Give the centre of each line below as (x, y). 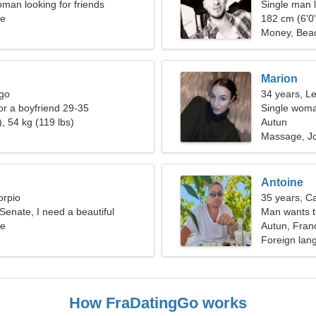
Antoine (282, 182)
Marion (279, 79)
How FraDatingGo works (158, 303)
